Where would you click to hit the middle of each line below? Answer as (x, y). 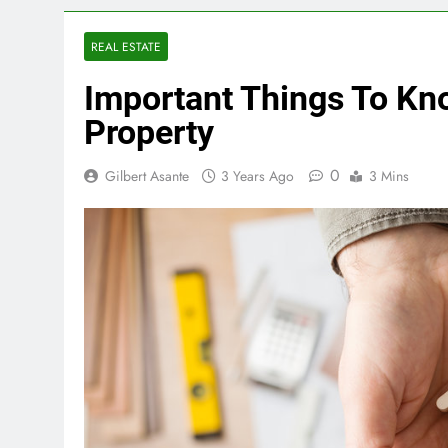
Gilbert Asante (147, 176)
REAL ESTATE (126, 47)
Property (149, 132)
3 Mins (389, 176)
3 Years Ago (257, 176)
